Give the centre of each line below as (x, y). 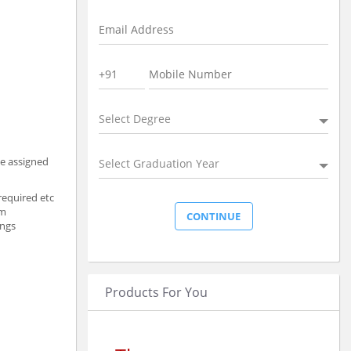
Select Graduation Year (159, 163)
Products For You (156, 292)
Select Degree (135, 118)
